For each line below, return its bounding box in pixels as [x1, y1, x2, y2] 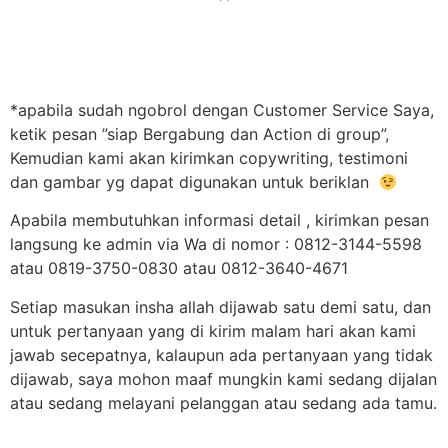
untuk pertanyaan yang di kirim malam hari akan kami [10, 320, 416, 341]
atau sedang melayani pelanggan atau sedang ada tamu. [10, 392, 437, 413]
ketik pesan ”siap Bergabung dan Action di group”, [10, 124, 389, 145]
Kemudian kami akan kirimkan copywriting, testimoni [10, 148, 408, 169]
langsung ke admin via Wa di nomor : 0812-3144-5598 [10, 234, 422, 255]
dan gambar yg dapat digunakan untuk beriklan [10, 172, 379, 193]
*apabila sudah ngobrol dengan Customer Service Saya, [10, 100, 434, 121]
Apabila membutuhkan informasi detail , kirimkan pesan [10, 210, 429, 231]
